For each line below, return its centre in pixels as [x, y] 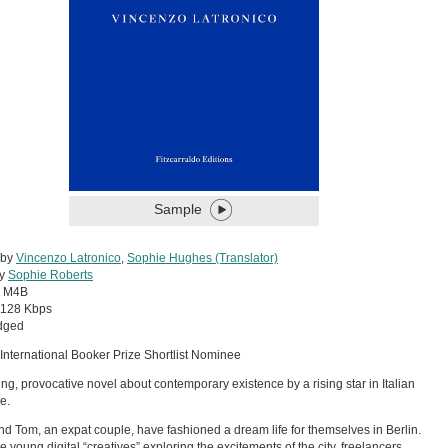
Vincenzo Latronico [68, 257]
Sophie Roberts [50, 274]
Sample [178, 208]
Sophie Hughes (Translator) [202, 257]
